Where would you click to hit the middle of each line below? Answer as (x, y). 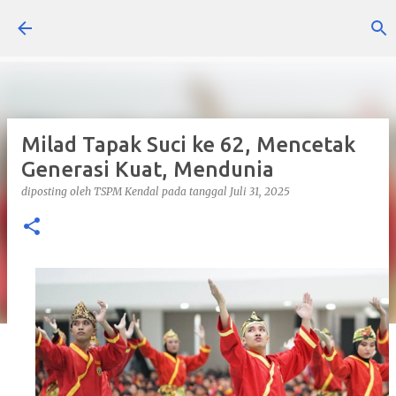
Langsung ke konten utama (202, 22)
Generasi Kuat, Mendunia (148, 169)
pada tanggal (196, 191)
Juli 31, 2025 (260, 191)
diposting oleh (57, 191)
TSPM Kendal (126, 191)
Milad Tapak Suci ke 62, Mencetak (188, 145)
